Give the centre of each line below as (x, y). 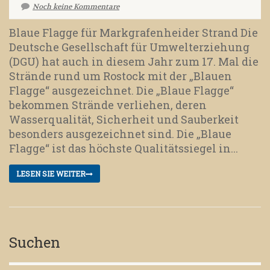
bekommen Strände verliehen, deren (108, 105)
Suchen (35, 243)
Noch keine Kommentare (76, 7)
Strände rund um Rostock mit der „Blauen (121, 76)
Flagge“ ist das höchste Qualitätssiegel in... (124, 149)
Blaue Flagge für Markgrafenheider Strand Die (133, 33)
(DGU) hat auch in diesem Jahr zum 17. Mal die (134, 62)
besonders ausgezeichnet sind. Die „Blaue (120, 134)
